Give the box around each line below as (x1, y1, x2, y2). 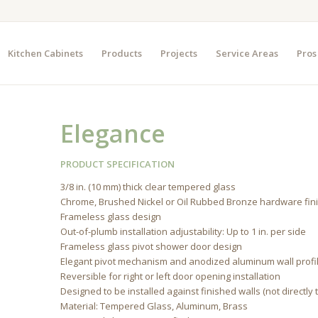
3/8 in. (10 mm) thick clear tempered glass (60, 180, 236, 194)
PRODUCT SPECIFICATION (60, 158, 175, 170)
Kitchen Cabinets (7, 47, 83, 60)
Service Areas (215, 47, 278, 60)
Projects (160, 47, 197, 60)
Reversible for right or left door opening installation (60, 270, 281, 283)
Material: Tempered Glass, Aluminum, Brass (60, 300, 248, 313)
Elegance (60, 117, 166, 150)
